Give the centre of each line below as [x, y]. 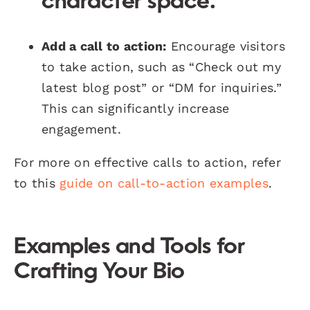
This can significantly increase [136, 108]
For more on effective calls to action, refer [147, 162]
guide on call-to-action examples [164, 183]
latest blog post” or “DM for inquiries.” [162, 87]
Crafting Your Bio [99, 272]
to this [37, 183]
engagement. [81, 129]
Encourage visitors [226, 46]
